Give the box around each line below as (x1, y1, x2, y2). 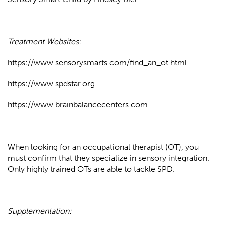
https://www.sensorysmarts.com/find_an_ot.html (8, 58, 187, 68)
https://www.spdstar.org (8, 79, 95, 89)
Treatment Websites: (8, 37, 81, 47)
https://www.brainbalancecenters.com (8, 100, 148, 110)
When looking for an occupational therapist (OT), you (8, 142, 199, 152)
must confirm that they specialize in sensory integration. (8, 153, 209, 163)
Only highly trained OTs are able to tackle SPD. (8, 164, 174, 174)
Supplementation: (8, 206, 74, 216)
